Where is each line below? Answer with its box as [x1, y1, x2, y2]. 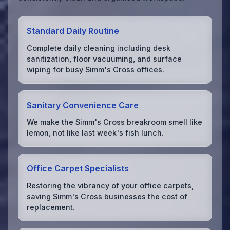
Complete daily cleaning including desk [27, 43, 171, 52]
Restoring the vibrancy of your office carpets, [27, 181, 194, 190]
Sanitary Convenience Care [27, 100, 139, 110]
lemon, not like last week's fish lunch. [27, 128, 164, 138]
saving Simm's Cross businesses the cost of [27, 191, 188, 201]
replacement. [27, 202, 75, 212]
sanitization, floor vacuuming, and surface [27, 54, 182, 63]
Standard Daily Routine [27, 26, 120, 36]
